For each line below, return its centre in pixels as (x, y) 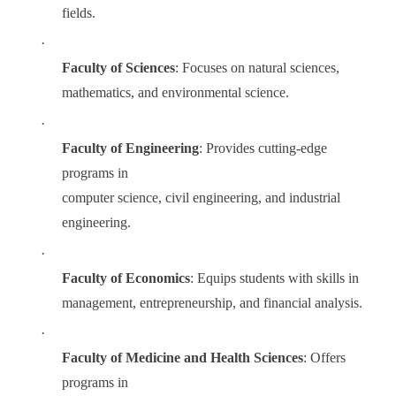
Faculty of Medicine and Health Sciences (183, 358)
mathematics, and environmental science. (176, 93)
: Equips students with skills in (275, 278)
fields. (79, 12)
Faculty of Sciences (119, 68)
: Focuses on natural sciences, (258, 68)
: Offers (325, 358)
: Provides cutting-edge (263, 148)
